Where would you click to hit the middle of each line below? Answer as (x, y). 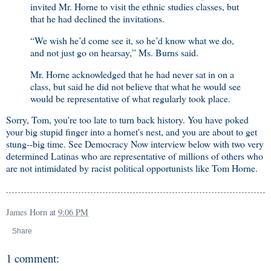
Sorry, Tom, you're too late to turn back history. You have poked (127, 120)
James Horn (27, 212)
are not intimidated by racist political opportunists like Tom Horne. (132, 168)
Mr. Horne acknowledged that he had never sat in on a (132, 74)
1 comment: (33, 258)
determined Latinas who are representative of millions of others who (135, 156)
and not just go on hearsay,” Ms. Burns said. (114, 52)
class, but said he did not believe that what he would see (135, 86)
